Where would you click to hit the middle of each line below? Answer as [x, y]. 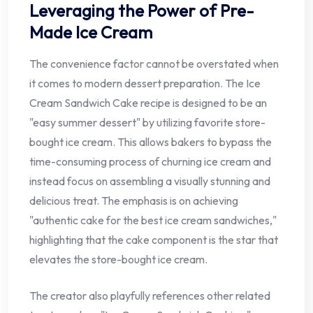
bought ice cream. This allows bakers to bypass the [151, 141]
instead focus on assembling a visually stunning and [150, 181]
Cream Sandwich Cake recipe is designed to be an [148, 102]
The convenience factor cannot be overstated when [154, 63]
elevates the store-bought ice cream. [118, 259]
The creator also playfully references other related [150, 295]
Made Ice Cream [91, 32]
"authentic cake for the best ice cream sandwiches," [153, 220]
